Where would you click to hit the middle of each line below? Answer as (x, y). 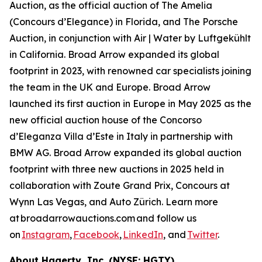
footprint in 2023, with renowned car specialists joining (130, 71)
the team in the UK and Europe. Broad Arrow (110, 87)
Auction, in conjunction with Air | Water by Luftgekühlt (130, 38)
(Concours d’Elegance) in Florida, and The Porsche (124, 22)
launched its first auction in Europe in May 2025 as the (130, 104)
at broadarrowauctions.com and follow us (103, 218)
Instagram (46, 235)
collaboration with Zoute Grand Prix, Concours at (120, 185)
